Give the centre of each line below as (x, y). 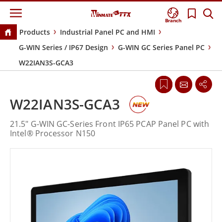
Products (34, 32)
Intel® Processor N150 (53, 134)
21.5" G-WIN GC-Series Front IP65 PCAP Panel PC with (110, 124)
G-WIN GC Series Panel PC (161, 48)
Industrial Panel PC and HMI (107, 32)
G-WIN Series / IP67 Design (63, 48)
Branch (173, 21)
